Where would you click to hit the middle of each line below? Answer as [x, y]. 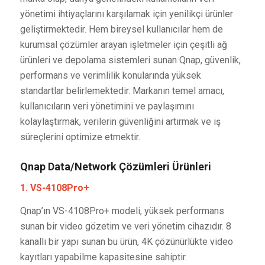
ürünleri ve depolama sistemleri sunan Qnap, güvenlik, [130, 60]
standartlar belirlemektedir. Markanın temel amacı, [122, 91]
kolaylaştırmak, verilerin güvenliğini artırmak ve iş [120, 122]
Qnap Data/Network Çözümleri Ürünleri [115, 167]
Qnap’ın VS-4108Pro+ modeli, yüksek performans [122, 211]
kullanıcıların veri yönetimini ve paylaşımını [107, 106]
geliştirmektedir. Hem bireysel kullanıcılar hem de [121, 30]
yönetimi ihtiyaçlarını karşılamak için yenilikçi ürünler [126, 14]
